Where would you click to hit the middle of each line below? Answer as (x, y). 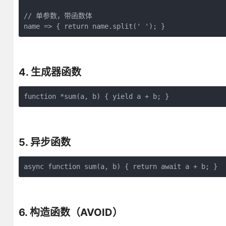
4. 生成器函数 (50, 72)
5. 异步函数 (44, 142)
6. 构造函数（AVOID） (70, 212)
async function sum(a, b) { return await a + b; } (120, 166)
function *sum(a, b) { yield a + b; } (96, 96)
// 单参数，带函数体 (58, 16)
